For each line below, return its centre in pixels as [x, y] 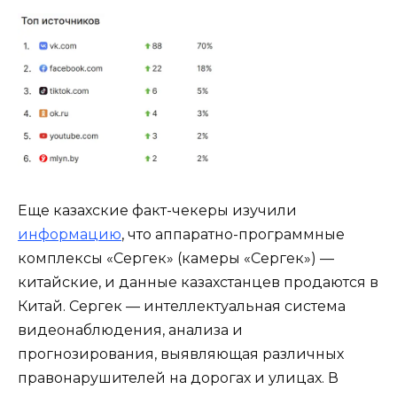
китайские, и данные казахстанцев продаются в [198, 282]
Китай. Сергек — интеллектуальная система [182, 306]
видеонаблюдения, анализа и [130, 330]
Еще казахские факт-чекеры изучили [157, 210]
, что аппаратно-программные [233, 234]
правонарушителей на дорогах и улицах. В [178, 378]
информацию [70, 234]
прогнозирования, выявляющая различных [181, 354]
